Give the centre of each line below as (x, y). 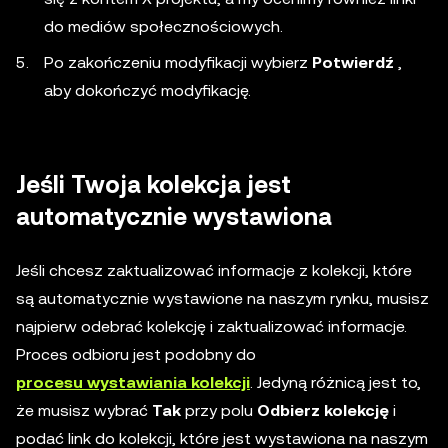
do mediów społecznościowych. (163, 27)
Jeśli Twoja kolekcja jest (153, 185)
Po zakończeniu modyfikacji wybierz (178, 63)
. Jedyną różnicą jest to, (335, 383)
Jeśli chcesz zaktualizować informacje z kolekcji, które (214, 271)
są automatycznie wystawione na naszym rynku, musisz (222, 299)
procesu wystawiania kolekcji (133, 383)
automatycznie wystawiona (174, 217)
